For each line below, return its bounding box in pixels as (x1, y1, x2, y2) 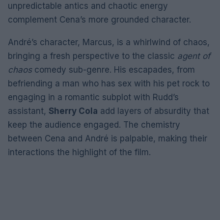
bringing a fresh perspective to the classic (8, 51, 177, 61)
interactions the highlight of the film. (8, 147, 151, 157)
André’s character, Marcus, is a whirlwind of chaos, (8, 37, 210, 47)
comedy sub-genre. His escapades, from (32, 65, 195, 75)
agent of (177, 51, 210, 61)
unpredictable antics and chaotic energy (8, 1, 168, 11)
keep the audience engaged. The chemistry (8, 120, 180, 130)
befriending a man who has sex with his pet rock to (8, 79, 210, 88)
